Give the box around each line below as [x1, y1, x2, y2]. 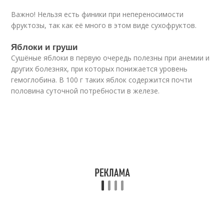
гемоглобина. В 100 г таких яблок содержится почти [11, 75, 192, 84]
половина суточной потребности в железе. [11, 86, 160, 95]
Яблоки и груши [11, 40, 78, 52]
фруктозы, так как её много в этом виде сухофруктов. [11, 20, 197, 30]
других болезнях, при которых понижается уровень [11, 64, 188, 73]
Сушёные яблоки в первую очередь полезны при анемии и [11, 53, 210, 62]
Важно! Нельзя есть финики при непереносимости [11, 9, 184, 19]
